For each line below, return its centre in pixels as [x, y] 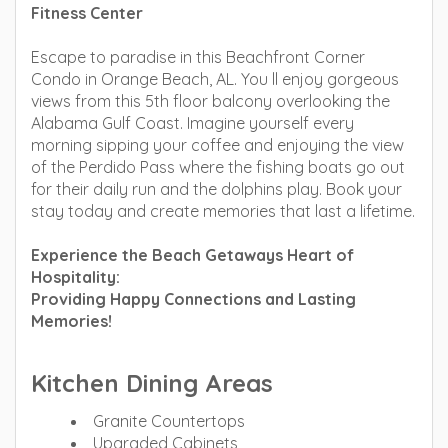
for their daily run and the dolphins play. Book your [216, 189]
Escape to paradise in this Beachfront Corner [198, 57]
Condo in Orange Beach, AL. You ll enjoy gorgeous [215, 79]
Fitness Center [87, 13]
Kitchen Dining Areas [152, 383]
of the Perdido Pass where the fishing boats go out [218, 167]
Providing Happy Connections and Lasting [193, 299]
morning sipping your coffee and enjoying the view [217, 145]
